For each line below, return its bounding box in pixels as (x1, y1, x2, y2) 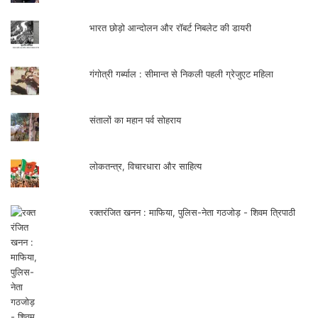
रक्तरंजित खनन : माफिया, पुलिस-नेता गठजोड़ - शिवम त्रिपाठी (89, 207, 296, 219)
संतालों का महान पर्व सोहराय (89, 114, 182, 126)
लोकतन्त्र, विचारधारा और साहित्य (89, 160, 202, 172)
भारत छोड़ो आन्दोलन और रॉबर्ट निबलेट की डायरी (89, 22, 252, 34)
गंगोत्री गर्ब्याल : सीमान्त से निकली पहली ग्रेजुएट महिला (89, 68, 274, 80)
